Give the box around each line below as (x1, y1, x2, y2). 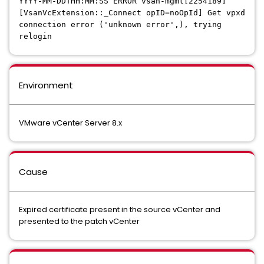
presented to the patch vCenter (19, 216, 140, 227)
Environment (19, 79, 73, 91)
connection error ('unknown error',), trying (19, 20, 222, 29)
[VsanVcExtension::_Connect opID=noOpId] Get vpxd (19, 8, 245, 17)
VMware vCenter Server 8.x (19, 117, 122, 128)
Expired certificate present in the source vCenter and (19, 204, 220, 215)
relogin (19, 32, 52, 41)
